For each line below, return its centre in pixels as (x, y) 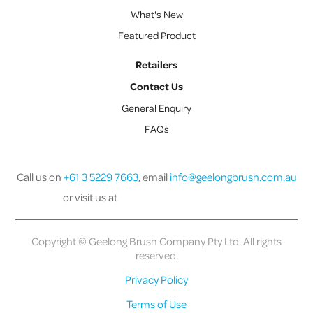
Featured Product (156, 35)
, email (154, 176)
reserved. (156, 255)
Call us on (40, 176)
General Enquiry (156, 107)
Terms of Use (156, 304)
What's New (156, 14)
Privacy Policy (156, 279)
